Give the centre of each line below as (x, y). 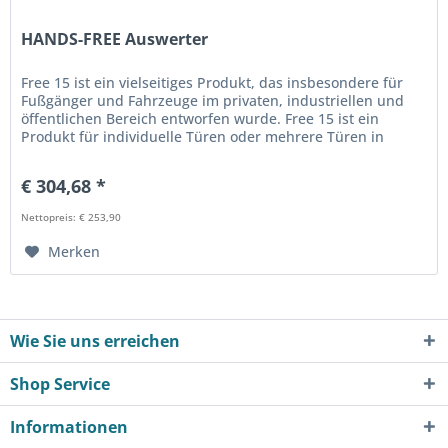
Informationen (69, 427)
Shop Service (60, 384)
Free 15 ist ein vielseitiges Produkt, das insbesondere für (212, 82)
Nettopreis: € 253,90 (71, 216)
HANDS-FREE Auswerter (115, 38)
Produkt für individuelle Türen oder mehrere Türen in (203, 136)
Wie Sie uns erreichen (95, 341)
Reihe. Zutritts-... (77, 154)
